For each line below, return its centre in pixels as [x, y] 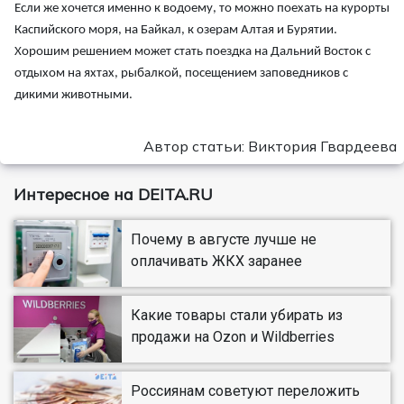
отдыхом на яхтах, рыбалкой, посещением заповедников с [181, 74]
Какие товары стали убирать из [237, 316]
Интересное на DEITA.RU [113, 195]
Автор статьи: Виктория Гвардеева [270, 147]
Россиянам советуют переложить [245, 391]
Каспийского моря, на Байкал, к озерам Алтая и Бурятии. [176, 31]
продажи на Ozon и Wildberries [233, 337]
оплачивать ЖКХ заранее [216, 262]
